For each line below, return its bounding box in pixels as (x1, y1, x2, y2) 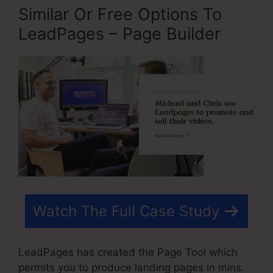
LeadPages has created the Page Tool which (18, 246, 238, 259)
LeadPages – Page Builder (18, 24, 221, 44)
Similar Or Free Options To (18, 4, 222, 25)
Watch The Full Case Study (33, 202, 219, 220)
